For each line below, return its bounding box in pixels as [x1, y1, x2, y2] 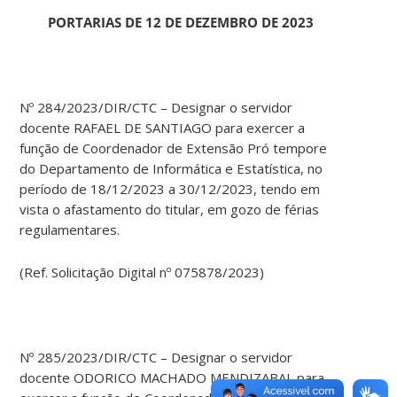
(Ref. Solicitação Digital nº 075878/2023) [19, 263, 265, 282]
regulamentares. [19, 221, 121, 239]
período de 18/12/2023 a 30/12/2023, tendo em [19, 180, 321, 198]
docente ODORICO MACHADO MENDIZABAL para [19, 369, 325, 387]
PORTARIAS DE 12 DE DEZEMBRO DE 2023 [47, 13, 314, 32]
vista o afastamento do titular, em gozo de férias [19, 200, 320, 219]
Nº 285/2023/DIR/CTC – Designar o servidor [19, 348, 293, 367]
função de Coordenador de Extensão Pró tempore [19, 139, 328, 158]
